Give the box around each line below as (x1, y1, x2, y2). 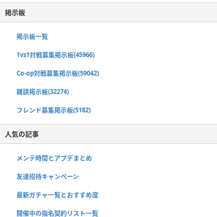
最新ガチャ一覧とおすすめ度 (16, 190, 98, 199)
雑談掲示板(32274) (16, 87, 69, 96)
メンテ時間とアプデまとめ (16, 153, 92, 162)
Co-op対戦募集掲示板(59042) (16, 68, 99, 77)
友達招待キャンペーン (16, 171, 79, 181)
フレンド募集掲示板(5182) (16, 105, 91, 114)
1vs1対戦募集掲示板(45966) (16, 50, 94, 59)
